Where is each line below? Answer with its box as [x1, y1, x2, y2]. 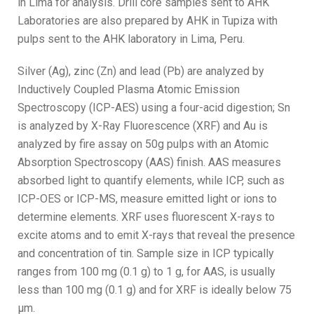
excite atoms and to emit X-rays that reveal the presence [18, 228, 295, 242]
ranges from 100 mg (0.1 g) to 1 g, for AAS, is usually [18, 264, 275, 278]
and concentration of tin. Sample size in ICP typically [18, 246, 274, 260]
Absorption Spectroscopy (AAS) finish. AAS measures [18, 155, 281, 169]
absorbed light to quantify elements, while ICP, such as [18, 173, 285, 187]
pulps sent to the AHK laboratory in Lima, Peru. [18, 32, 245, 46]
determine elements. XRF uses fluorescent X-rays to [18, 210, 275, 224]
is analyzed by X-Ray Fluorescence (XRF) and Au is [18, 118, 268, 132]
